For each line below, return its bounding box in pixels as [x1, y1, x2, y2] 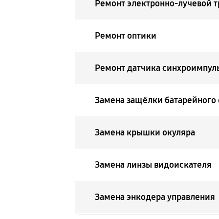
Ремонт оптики [95, 30, 157, 41]
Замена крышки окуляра [95, 127, 196, 138]
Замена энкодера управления [95, 192, 216, 202]
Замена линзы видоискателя [95, 159, 212, 170]
